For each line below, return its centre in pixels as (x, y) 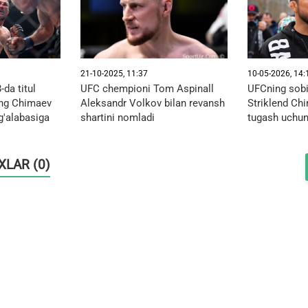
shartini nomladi (117, 117)
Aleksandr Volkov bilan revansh (152, 103)
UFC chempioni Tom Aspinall (147, 88)
